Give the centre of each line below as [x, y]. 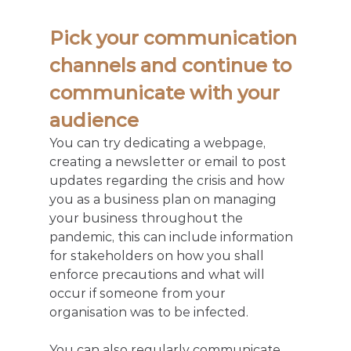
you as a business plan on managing [164, 200]
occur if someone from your [139, 294]
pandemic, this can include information [172, 237]
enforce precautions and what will [158, 275]
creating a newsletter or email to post [169, 162]
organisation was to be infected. [148, 313]
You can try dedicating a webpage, [159, 143]
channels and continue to [172, 66]
